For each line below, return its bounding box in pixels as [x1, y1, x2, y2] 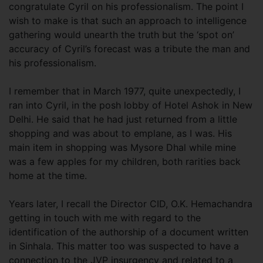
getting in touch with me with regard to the [9, 212, 201, 224]
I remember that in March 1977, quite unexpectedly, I [9, 85, 241, 97]
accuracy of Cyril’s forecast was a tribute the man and [9, 43, 250, 55]
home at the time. [9, 170, 87, 181]
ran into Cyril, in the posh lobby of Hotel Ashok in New [9, 99, 252, 111]
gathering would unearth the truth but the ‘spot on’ [9, 29, 234, 41]
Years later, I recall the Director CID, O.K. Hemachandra [9, 198, 252, 210]
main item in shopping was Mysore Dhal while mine [9, 141, 236, 153]
